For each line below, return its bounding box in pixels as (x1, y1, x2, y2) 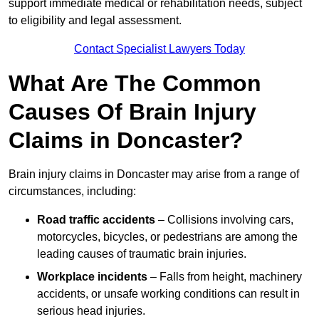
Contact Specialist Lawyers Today (74, 43, 245, 56)
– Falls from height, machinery (147, 271, 302, 283)
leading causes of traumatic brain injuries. (37, 248, 246, 261)
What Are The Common (9, 70, 261, 97)
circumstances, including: (9, 185, 136, 198)
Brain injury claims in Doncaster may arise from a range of (9, 168, 299, 181)
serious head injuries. (37, 305, 145, 318)
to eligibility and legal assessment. (9, 14, 182, 27)
